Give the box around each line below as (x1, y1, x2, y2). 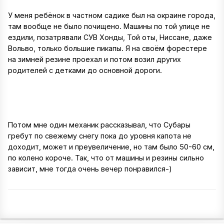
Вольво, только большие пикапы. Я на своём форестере (8, 44, 207, 53)
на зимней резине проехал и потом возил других (8, 55, 181, 64)
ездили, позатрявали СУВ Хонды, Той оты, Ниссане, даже (8, 33, 212, 42)
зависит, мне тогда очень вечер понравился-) (8, 164, 172, 173)
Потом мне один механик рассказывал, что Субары (8, 120, 190, 129)
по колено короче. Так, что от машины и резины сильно (8, 153, 204, 162)
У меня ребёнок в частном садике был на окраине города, (8, 11, 215, 20)
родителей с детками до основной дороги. (8, 66, 162, 75)
